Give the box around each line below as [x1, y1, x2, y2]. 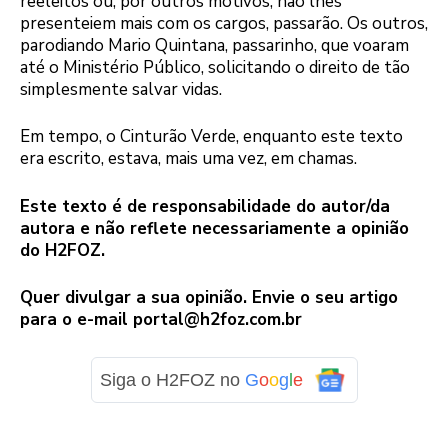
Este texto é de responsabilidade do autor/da [20, 194, 390, 218]
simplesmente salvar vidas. [20, 77, 222, 101]
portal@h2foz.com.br [133, 308, 302, 332]
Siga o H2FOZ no [99, 369, 245, 390]
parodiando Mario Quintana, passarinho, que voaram [20, 33, 409, 57]
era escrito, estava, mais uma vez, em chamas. [20, 147, 357, 171]
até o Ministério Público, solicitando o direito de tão [20, 55, 410, 79]
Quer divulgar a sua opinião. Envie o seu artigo [20, 286, 398, 310]
